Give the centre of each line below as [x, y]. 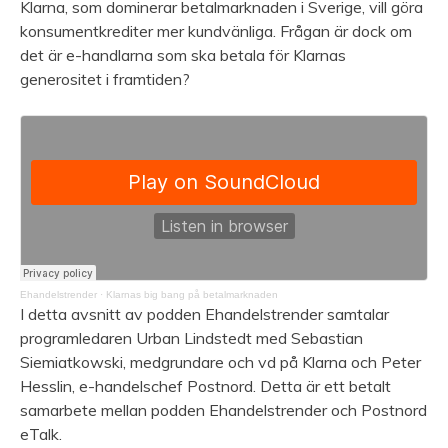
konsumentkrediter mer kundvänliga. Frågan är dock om [216, 31]
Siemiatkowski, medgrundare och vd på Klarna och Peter [220, 362]
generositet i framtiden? [105, 79]
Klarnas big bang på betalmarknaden [192, 295]
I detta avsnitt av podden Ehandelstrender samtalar [204, 314]
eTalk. [41, 434]
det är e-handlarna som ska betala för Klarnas [183, 55]
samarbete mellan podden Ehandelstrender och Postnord [223, 410]
